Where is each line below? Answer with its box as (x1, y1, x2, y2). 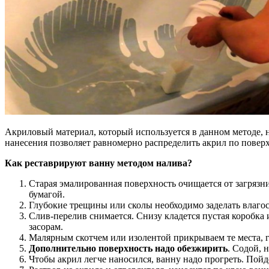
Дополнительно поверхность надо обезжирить (29, 243, 228, 253)
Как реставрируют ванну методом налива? (5, 157, 192, 168)
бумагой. (29, 189, 65, 199)
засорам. (29, 221, 63, 232)
